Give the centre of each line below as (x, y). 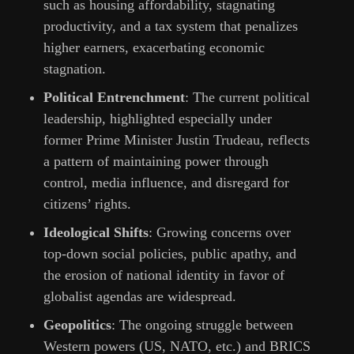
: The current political (247, 98)
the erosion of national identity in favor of (164, 275)
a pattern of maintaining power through (156, 162)
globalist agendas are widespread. (140, 297)
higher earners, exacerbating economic (154, 48)
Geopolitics (77, 325)
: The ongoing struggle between (202, 325)
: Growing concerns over (220, 233)
